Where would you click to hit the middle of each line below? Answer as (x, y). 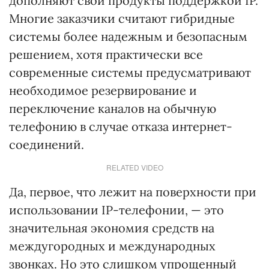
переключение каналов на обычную (113, 108)
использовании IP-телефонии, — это (116, 210)
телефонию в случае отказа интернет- (121, 126)
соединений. (47, 144)
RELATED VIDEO (134, 167)
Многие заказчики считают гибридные (122, 18)
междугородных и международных (112, 246)
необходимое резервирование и (103, 90)
